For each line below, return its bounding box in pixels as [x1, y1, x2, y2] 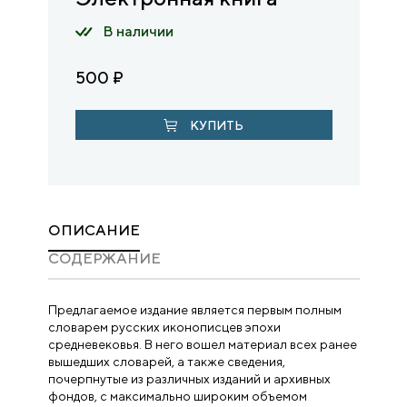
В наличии [103, 23, 174, 41]
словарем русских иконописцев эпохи [47, 319, 281, 334]
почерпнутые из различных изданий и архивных [47, 371, 331, 386]
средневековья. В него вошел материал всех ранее [47, 336, 357, 352]
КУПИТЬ [189, 117, 243, 133]
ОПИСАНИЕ [47, 221, 140, 239]
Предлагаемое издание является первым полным [47, 302, 342, 317]
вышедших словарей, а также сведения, [47, 353, 285, 369]
